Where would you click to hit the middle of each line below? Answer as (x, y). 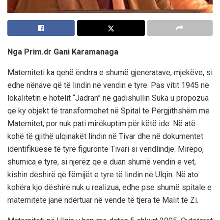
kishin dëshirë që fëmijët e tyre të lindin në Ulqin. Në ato (103, 174)
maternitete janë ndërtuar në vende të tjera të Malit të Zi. (103, 200)
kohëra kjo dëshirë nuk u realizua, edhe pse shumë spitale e (110, 187)
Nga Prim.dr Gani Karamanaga (63, 52)
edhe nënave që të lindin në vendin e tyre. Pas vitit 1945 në (108, 85)
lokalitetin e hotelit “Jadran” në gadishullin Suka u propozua (108, 98)
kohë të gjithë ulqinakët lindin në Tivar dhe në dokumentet (105, 136)
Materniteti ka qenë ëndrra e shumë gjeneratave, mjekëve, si (110, 72)
